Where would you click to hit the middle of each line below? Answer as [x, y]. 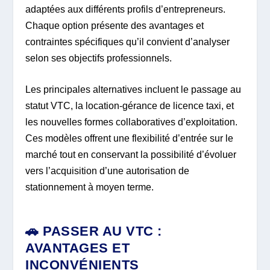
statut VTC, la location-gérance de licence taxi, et [130, 106]
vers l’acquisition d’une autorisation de [108, 171]
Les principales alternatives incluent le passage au [133, 90]
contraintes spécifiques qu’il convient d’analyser [128, 42]
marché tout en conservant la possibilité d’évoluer [131, 155]
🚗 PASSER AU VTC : [94, 231]
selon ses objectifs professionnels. [99, 58]
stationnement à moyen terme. [90, 187]
